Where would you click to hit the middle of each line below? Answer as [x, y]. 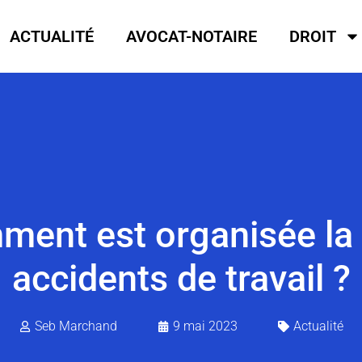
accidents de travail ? [181, 279]
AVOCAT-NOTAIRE [192, 37]
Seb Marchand [76, 326]
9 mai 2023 [205, 326]
